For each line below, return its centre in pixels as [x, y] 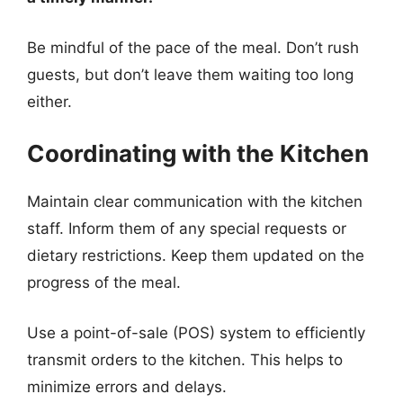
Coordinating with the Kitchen [198, 153]
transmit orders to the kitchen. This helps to [185, 359]
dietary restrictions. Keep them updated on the [196, 255]
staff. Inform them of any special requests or [187, 228]
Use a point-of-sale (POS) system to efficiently [196, 332]
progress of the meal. [104, 282]
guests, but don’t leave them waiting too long [190, 74]
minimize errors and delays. [127, 386]
